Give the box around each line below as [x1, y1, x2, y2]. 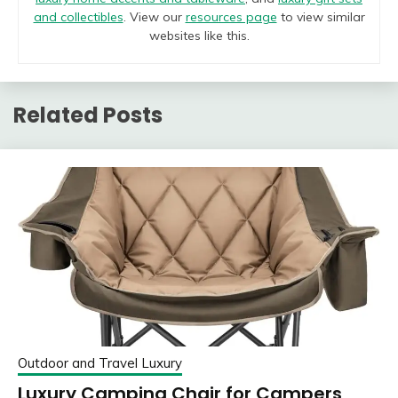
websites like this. [148, 28, 250, 44]
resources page [185, 9, 277, 26]
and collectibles [33, 9, 123, 26]
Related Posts [13, 100, 163, 131]
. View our [123, 9, 186, 26]
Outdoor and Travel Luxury [18, 354, 182, 372]
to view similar [276, 9, 365, 26]
